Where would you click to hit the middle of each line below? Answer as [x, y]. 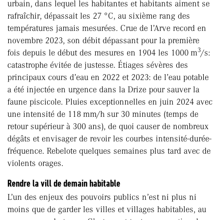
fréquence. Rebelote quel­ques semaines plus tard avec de [109, 151]
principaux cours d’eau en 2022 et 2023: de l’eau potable [108, 77]
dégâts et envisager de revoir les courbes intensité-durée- [110, 139]
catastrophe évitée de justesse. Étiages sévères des [98, 65]
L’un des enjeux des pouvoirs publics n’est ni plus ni [102, 197]
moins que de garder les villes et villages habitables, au [107, 209]
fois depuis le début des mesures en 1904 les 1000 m [102, 53]
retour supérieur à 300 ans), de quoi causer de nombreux [108, 126]
